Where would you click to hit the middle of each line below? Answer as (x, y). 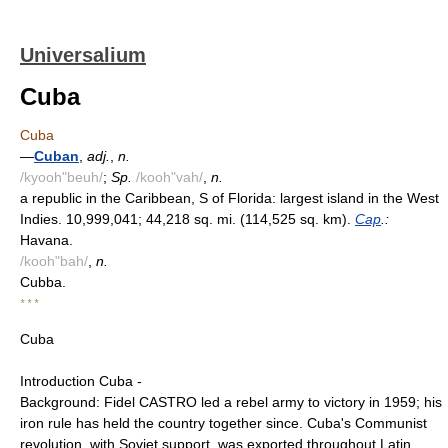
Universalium (83, 55)
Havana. (46, 240)
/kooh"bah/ (54, 261)
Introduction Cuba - (81, 381)
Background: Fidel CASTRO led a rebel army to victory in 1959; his (231, 402)
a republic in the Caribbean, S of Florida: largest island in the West (229, 198)
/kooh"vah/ (169, 177)
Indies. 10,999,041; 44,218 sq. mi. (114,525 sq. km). (187, 219)
